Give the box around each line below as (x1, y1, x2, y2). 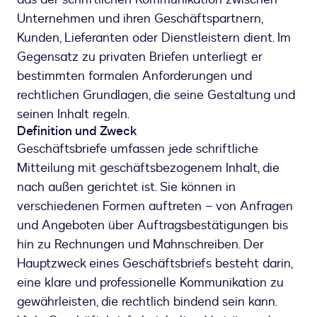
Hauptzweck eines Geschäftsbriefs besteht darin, (17, 255, 292, 273)
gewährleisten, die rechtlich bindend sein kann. (17, 293, 277, 311)
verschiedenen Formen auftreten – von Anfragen (17, 197, 293, 216)
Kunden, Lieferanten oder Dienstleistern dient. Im (17, 29, 291, 47)
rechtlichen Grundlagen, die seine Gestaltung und (17, 86, 295, 105)
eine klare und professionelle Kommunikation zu (17, 274, 284, 292)
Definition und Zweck (17, 122, 137, 141)
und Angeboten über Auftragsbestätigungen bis (17, 217, 288, 235)
